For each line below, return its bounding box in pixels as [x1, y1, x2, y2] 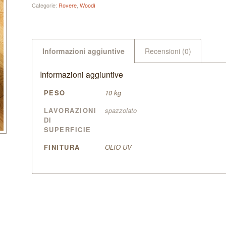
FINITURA [43, 142, 80, 152]
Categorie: [31, 1, 59, 9]
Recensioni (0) [144, 46, 191, 56]
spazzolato [104, 105, 137, 115]
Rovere [58, 1, 77, 9]
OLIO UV [104, 142, 132, 152]
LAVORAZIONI [43, 105, 97, 115]
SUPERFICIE [43, 125, 91, 134]
